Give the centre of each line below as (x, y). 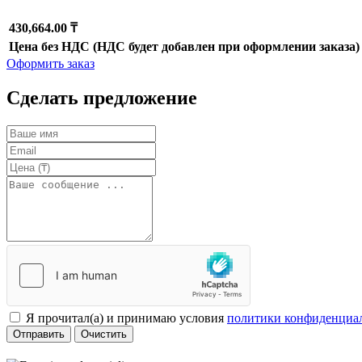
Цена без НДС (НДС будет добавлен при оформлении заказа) (184, 47)
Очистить (104, 334)
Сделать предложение (102, 98)
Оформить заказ (51, 64)
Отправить (39, 334)
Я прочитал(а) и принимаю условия (126, 318)
